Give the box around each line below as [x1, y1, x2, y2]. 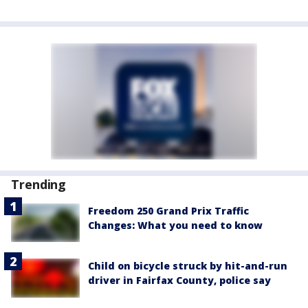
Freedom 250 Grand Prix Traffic [88, 204, 249, 218]
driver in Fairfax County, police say [88, 274, 271, 287]
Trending [11, 176, 67, 193]
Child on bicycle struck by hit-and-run [88, 259, 287, 273]
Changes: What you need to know [88, 219, 263, 232]
